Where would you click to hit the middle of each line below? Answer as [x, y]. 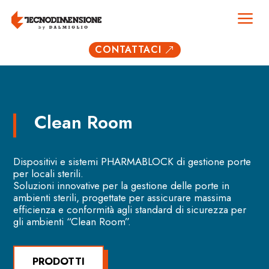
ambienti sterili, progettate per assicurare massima [122, 198]
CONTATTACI [128, 50]
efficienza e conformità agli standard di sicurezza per [131, 210]
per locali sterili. [49, 174]
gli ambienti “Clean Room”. [72, 222]
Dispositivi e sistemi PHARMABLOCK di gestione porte [132, 162]
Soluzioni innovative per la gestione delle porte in [122, 186]
